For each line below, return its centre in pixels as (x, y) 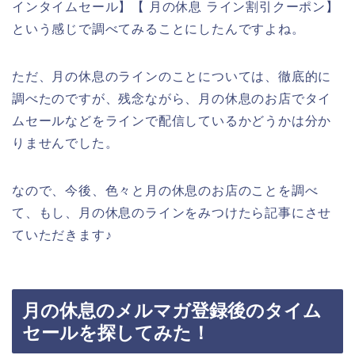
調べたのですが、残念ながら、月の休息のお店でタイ (172, 98)
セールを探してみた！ (116, 333)
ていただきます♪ (62, 235)
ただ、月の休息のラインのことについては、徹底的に (172, 76)
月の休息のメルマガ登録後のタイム (172, 311)
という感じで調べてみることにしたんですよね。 (158, 29)
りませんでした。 (65, 143)
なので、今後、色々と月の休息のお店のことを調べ (165, 190)
